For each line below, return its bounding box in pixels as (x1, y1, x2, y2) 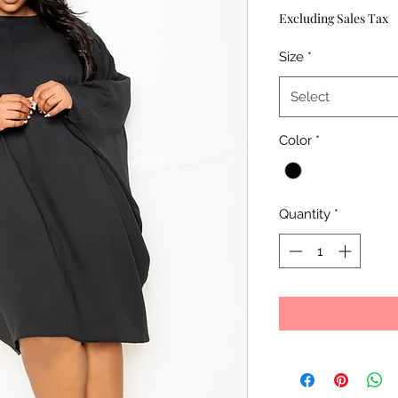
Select (291, 89, 330, 106)
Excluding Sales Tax (279, 10, 388, 28)
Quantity (279, 206, 330, 223)
